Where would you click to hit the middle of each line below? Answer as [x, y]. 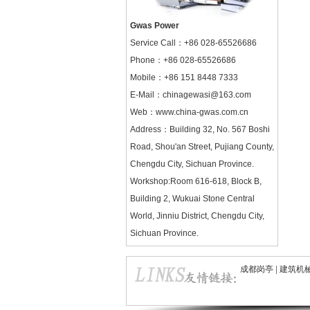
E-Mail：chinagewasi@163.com [191, 95]
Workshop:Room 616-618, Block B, [196, 182]
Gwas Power [155, 26]
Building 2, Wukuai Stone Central [192, 199]
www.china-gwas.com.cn [202, 112]
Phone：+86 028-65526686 [183, 61]
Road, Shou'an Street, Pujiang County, [202, 147]
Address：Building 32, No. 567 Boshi [200, 130]
